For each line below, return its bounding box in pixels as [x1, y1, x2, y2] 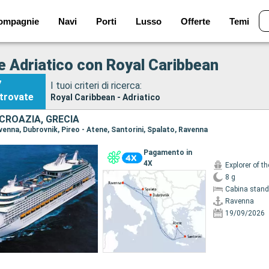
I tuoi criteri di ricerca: [50, 79, 142, 91]
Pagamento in [143, 148, 192, 157]
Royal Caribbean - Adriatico [50, 92, 161, 102]
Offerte [180, 16, 210, 26]
